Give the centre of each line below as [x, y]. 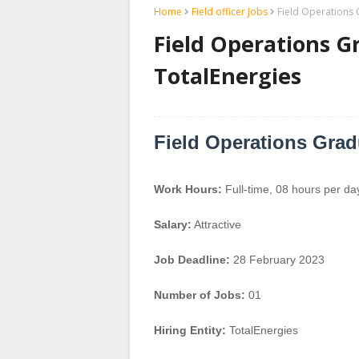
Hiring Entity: [190, 331]
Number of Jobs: [200, 295]
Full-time [247, 190]
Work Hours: [188, 190]
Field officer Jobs [230, 12]
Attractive [218, 225]
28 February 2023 [279, 260]
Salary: [173, 225]
